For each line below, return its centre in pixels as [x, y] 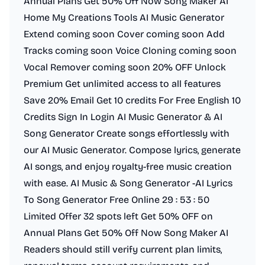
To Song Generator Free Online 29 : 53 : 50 [117, 200]
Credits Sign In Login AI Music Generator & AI [123, 117]
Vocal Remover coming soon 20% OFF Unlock [125, 67]
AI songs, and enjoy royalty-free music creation [128, 167]
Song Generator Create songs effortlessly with [127, 133]
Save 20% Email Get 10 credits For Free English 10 [132, 100]
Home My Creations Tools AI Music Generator [124, 17]
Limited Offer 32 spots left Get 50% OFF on [118, 216]
